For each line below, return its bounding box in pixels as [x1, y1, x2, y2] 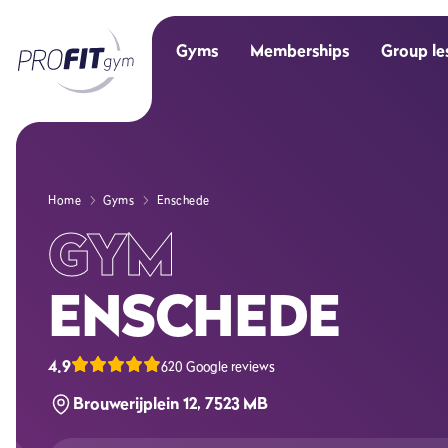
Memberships [250, 38, 349, 62]
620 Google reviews [161, 356, 275, 376]
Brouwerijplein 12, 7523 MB [73, 391, 268, 416]
